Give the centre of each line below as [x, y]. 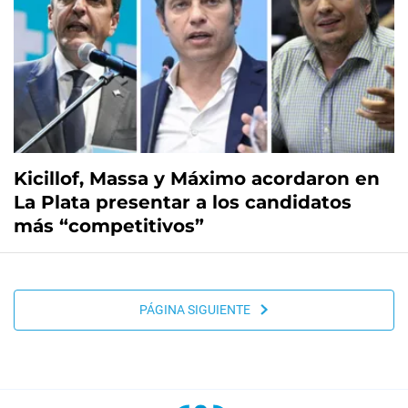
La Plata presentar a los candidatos [183, 202]
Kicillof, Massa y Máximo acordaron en [197, 178]
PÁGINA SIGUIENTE [199, 310]
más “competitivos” [109, 225]
